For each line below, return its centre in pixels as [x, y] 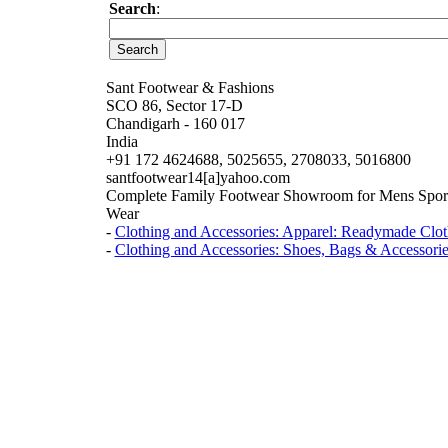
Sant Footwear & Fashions [189, 87]
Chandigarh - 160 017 [175, 123]
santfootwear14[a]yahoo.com [197, 177]
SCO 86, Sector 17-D [174, 105]
